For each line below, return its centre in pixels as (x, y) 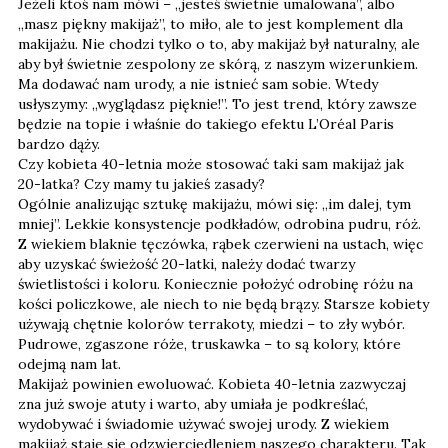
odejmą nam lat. (69, 364)
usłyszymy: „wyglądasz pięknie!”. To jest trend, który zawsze (217, 104)
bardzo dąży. (59, 144)
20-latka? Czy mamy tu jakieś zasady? (141, 184)
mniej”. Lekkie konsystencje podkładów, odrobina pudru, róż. (219, 224)
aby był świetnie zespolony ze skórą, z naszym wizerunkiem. (218, 64)
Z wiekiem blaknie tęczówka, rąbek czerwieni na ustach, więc (220, 244)
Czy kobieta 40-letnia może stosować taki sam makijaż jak (211, 164)
